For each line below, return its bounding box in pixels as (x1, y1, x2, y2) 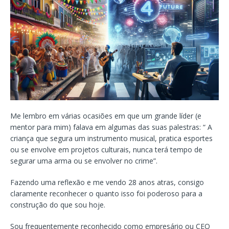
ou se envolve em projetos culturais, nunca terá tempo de (10, 144, 202, 154)
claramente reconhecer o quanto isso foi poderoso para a (10, 188, 202, 198)
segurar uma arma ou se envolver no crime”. (10, 155, 157, 166)
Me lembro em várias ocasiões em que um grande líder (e (10, 110, 201, 121)
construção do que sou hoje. (10, 199, 105, 210)
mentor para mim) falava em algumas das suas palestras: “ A (10, 122, 212, 132)
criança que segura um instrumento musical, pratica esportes (10, 133, 213, 143)
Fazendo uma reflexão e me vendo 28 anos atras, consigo (10, 177, 204, 187)
